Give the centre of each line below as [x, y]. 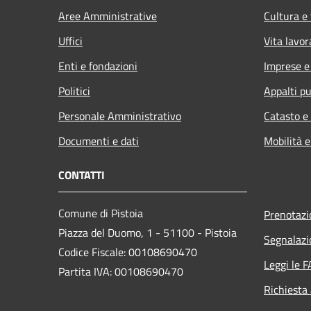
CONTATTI [82, 175]
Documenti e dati [99, 141]
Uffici [70, 41]
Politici [74, 91]
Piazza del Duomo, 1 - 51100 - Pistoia [148, 232]
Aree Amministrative [108, 16]
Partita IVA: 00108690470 [121, 271]
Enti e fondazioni [98, 66]
